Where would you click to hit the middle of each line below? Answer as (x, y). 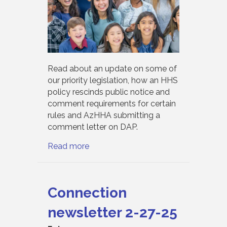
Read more (68, 146)
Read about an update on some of (112, 68)
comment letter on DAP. (93, 127)
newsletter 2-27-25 (112, 212)
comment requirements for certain (112, 103)
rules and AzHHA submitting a (104, 115)
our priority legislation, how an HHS (113, 80)
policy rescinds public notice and (109, 92)
